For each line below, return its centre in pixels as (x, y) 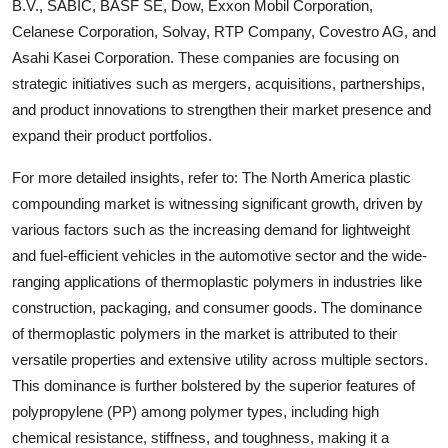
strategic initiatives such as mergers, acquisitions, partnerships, (218, 83)
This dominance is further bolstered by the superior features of (213, 385)
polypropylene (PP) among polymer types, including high (195, 411)
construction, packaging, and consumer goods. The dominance (217, 307)
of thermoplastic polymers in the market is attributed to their (204, 333)
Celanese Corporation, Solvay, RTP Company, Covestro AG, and (224, 31)
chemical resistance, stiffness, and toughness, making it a (200, 437)
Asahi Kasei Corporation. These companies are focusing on (205, 57)
